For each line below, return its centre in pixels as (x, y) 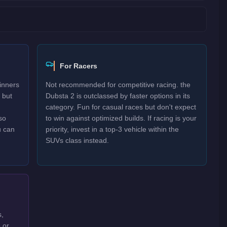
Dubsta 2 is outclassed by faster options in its (118, 96)
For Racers (79, 66)
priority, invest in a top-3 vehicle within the (112, 129)
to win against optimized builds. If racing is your (121, 118)
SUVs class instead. (78, 140)
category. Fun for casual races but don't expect (121, 107)
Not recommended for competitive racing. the (118, 85)
